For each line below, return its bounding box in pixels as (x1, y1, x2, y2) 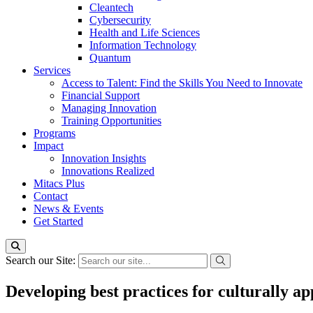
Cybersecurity (89, 14, 151, 26)
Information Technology (89, 39, 196, 51)
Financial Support (61, 89, 140, 101)
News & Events (34, 203, 103, 214)
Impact (34, 140, 64, 152)
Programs (34, 127, 75, 139)
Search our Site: (6, 254, 78, 266)
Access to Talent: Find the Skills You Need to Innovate (61, 77, 303, 89)
